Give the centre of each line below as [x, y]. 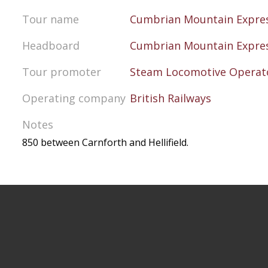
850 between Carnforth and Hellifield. [105, 142]
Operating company [74, 98]
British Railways [170, 98]
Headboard [51, 45]
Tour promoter [62, 72]
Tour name [51, 19]
